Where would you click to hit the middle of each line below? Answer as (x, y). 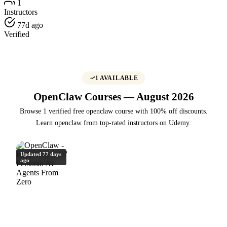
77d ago (29, 25)
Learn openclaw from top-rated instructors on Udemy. (113, 122)
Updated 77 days (41, 154)
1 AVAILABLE (117, 78)
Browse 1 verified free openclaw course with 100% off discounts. (113, 111)
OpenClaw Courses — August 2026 (113, 97)
